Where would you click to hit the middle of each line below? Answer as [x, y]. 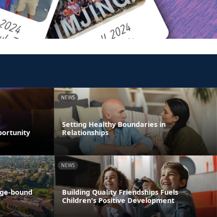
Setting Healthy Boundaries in [114, 124]
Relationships [85, 133]
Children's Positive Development [118, 200]
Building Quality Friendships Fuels [120, 192]
